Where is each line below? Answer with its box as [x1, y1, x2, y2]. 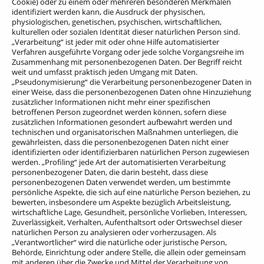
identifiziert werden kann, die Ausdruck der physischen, [12, 6, 205, 18]
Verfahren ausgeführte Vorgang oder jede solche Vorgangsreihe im [12, 47, 244, 58]
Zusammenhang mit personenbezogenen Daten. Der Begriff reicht [12, 57, 242, 68]
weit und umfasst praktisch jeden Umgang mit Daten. [12, 67, 197, 78]
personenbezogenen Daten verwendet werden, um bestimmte [12, 177, 230, 188]
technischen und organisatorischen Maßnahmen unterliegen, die [12, 127, 238, 138]
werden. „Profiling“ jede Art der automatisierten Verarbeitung [12, 157, 226, 168]
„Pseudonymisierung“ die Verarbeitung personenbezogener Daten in [12, 77, 252, 88]
